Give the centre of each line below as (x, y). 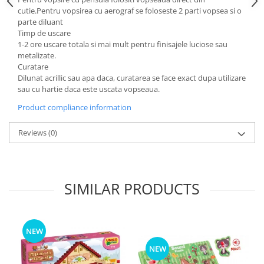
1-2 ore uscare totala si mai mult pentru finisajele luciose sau (123, 44)
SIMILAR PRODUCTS (132, 189)
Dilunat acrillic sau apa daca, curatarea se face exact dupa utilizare (132, 78)
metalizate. (37, 55)
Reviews (33, 133)
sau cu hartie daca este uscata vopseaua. (89, 89)
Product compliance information (75, 107)
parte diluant (40, 22)
